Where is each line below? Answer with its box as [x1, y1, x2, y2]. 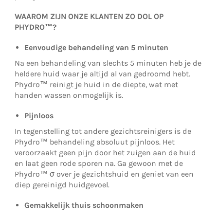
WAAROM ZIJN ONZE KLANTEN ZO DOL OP [15, 12, 163, 21]
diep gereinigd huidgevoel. [15, 180, 109, 190]
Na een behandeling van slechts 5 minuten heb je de [15, 58, 201, 68]
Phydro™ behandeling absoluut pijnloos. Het [15, 137, 175, 147]
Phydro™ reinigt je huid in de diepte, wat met [15, 80, 178, 90]
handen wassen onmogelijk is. [15, 91, 125, 100]
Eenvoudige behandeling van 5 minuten [24, 43, 168, 53]
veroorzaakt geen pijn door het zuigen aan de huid [15, 148, 196, 158]
